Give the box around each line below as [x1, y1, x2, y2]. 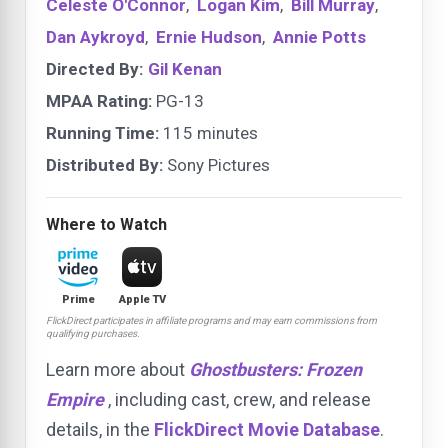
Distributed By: [46, 154, 163, 175]
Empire [46, 388, 104, 410]
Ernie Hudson [156, 26, 262, 47]
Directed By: [46, 58, 143, 79]
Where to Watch [46, 214, 167, 234]
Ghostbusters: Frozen [189, 358, 362, 380]
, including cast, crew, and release [108, 388, 371, 410]
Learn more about [46, 358, 189, 380]
